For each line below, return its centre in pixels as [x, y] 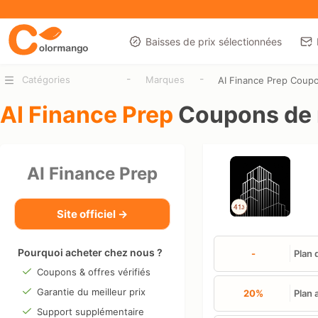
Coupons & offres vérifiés [93, 272]
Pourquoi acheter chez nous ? [90, 252]
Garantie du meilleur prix [91, 291]
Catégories [46, 79]
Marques [165, 79]
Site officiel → [92, 214]
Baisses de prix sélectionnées [213, 42]
